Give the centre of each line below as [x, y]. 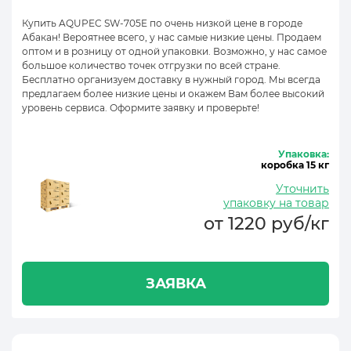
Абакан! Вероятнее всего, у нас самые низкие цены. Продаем [172, 37]
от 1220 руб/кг [266, 224]
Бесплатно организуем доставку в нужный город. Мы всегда [171, 80]
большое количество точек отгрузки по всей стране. [151, 65]
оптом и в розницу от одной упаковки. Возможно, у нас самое [174, 51]
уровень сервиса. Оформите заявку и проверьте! [141, 108]
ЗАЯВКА [175, 284]
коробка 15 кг [295, 165]
